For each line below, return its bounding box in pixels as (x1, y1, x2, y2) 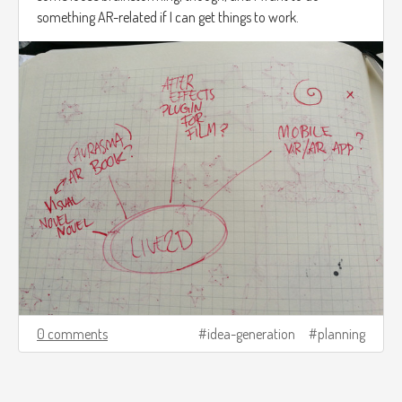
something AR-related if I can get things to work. (37, 8, 299, 27)
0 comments (37, 324, 108, 343)
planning (318, 324, 365, 343)
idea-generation (207, 324, 295, 343)
